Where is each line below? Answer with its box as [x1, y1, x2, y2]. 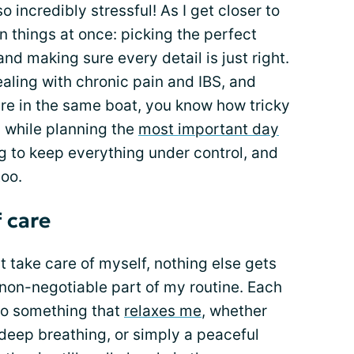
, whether [201, 302, 267, 320]
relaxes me [124, 302, 201, 320]
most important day [138, 120, 279, 138]
